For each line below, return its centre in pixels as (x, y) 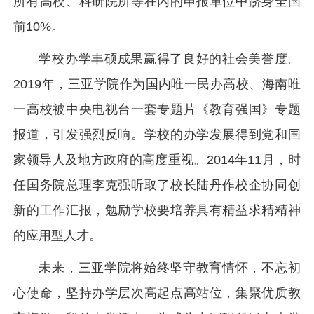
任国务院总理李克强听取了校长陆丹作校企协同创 (157, 185)
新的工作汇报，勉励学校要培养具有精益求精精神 (157, 210)
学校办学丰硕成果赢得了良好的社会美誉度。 (170, 59)
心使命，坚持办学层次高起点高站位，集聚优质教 (157, 293)
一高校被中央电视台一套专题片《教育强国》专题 (157, 109)
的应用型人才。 (58, 235)
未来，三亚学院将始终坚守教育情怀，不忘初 (170, 268)
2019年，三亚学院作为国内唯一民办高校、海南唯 (157, 84)
